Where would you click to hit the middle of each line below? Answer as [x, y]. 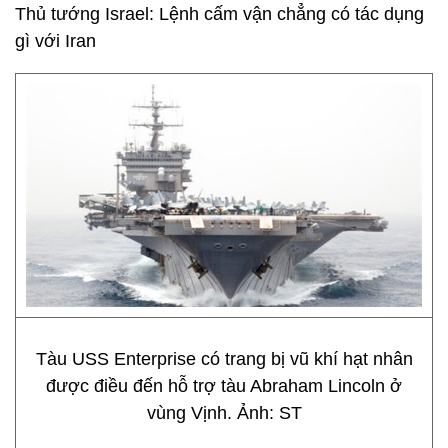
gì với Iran [55, 41]
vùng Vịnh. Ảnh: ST [224, 413]
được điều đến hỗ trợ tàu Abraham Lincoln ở [224, 386]
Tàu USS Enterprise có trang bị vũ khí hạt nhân [224, 359]
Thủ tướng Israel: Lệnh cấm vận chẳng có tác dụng [219, 14]
